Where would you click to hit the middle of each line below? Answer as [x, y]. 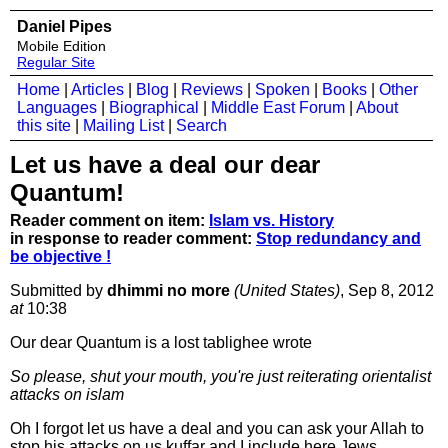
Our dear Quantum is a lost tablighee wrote [161, 342]
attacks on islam [67, 394]
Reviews [212, 89]
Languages [57, 107]
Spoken [282, 89]
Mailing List [123, 125]
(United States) [287, 290]
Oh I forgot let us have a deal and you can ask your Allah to [217, 428]
